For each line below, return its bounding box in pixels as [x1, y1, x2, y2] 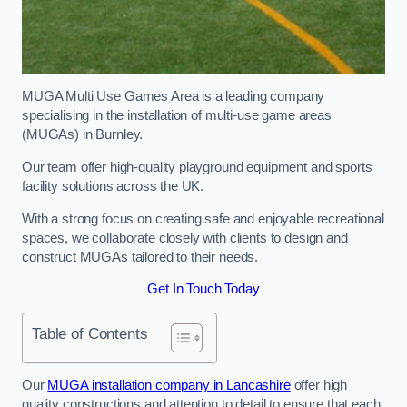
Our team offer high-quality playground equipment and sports [22, 159, 372, 174]
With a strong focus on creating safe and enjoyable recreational [22, 211, 384, 226]
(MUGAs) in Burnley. [22, 127, 144, 143]
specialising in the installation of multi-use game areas [22, 108, 332, 124]
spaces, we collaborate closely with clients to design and [22, 230, 348, 245]
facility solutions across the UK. [22, 178, 204, 194]
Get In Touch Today [147, 282, 260, 297]
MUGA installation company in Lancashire [47, 378, 291, 393]
